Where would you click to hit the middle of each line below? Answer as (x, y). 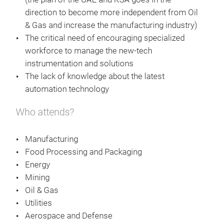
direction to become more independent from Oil (111, 13)
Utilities (40, 203)
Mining (37, 178)
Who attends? (45, 112)
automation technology (67, 89)
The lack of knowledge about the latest (95, 76)
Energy (38, 165)
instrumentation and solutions (80, 64)
